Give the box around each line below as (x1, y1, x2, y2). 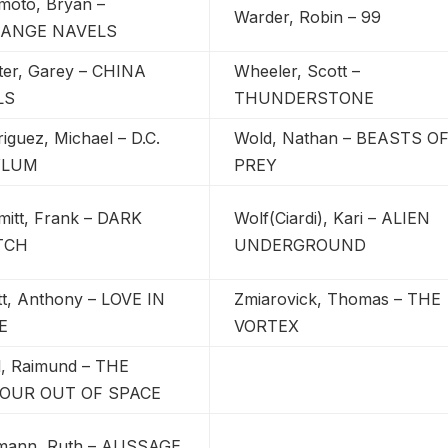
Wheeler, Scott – (234, 60, 361, 81)
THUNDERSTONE (234, 87, 375, 108)
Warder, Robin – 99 (234, 6, 382, 27)
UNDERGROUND (234, 234, 367, 255)
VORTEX (234, 315, 300, 336)
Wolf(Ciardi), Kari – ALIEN (234, 207, 431, 228)
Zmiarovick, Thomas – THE (234, 288, 442, 309)
